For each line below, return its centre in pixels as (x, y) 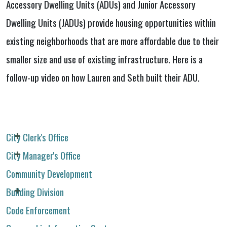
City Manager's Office (43, 155)
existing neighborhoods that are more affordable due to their (112, 41)
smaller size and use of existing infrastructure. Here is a (104, 59)
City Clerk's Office (37, 137)
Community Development (49, 173)
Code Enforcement (38, 210)
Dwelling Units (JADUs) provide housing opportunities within (111, 23)
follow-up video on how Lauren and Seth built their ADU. (104, 77)
